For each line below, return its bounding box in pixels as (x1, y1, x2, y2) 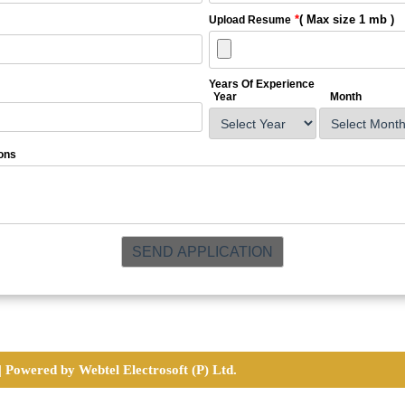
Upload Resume (209, 14, 291, 26)
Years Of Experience (209, 78, 317, 90)
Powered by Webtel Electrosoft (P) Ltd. (5, 363, 238, 377)
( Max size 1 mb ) (299, 13, 394, 26)
